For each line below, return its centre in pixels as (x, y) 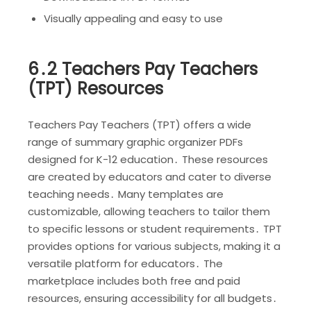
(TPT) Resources (95, 88)
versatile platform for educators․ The (125, 263)
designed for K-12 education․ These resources (148, 159)
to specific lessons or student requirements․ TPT (155, 228)
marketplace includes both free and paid (134, 280)
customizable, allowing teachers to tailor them (149, 211)
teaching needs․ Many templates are (126, 194)
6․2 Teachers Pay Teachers (143, 69)
